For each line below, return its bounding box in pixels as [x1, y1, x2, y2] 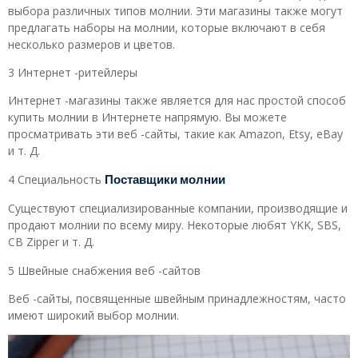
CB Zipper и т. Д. [8, 234, 94, 250]
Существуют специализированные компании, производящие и [8, 201, 348, 217]
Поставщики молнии [105, 170, 225, 188]
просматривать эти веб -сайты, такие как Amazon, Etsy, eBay [8, 126, 343, 142]
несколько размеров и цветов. [8, 36, 175, 52]
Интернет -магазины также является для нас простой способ [8, 93, 346, 109]
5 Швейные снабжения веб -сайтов [8, 262, 201, 278]
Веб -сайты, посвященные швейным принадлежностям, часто [8, 290, 346, 306]
